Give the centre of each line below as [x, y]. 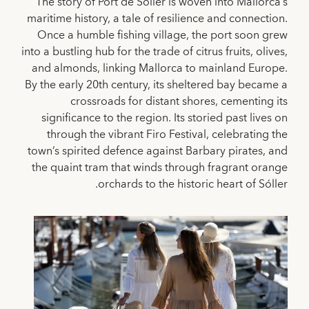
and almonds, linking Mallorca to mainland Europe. [160, 68]
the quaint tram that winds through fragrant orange [160, 168]
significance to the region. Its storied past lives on [165, 118]
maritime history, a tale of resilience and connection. [157, 19]
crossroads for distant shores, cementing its [179, 101]
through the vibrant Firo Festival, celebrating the [167, 134]
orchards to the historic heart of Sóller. [193, 184]
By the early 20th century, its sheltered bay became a [156, 85]
